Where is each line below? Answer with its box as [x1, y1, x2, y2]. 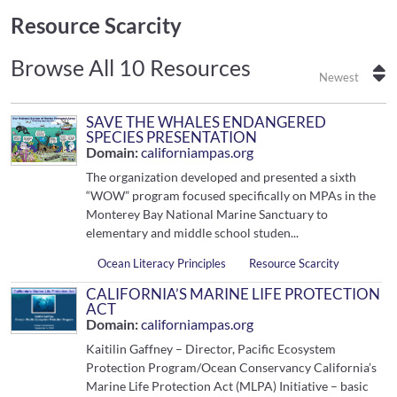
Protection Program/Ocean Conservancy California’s [86, 360, 378, 375]
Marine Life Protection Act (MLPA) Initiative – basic [86, 378, 370, 393]
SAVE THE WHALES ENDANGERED [86, 113, 327, 131]
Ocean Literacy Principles [97, 255, 227, 270]
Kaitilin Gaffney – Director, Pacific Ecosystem [86, 341, 337, 356]
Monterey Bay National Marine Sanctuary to [86, 206, 329, 222]
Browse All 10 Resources [11, 54, 251, 81]
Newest [319, 71, 359, 84]
